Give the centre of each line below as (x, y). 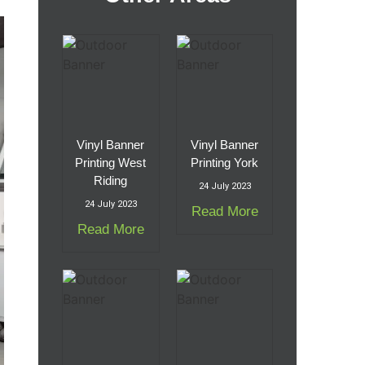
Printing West (111, 163)
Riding (111, 180)
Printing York (225, 163)
